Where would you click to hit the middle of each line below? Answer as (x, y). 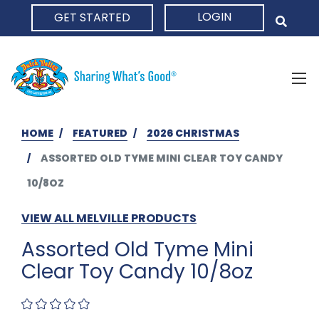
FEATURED (100, 133)
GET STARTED (92, 17)
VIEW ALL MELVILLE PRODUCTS (109, 218)
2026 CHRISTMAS (193, 133)
